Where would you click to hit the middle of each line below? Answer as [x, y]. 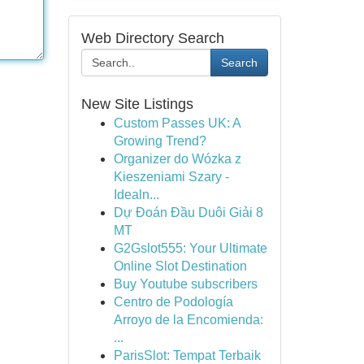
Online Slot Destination [180, 266]
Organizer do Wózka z [177, 159]
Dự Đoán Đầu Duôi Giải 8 [188, 212]
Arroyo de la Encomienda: [188, 320]
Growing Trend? [160, 141]
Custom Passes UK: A [177, 123]
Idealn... [136, 195]
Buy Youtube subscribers [185, 284]
